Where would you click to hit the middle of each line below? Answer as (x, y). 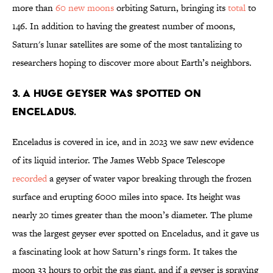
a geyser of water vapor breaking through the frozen (149, 179)
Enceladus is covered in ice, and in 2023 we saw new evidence (133, 142)
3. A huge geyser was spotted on (107, 93)
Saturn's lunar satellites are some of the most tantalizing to (127, 44)
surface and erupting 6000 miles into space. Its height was (126, 197)
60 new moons (85, 8)
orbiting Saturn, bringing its (171, 8)
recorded (30, 179)
